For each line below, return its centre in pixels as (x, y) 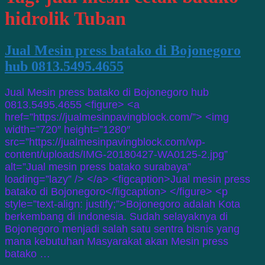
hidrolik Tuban (65, 19)
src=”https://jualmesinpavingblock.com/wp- (105, 142)
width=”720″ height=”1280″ (67, 129)
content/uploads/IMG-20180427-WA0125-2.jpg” (116, 154)
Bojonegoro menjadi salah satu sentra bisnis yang (122, 229)
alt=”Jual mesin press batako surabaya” (98, 167)
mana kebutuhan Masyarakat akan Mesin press (117, 241)
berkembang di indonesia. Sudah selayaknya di (116, 216)
